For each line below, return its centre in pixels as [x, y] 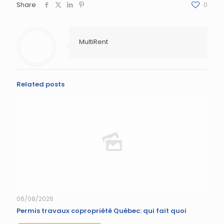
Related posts [40, 84]
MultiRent [93, 42]
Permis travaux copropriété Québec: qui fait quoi [101, 211]
